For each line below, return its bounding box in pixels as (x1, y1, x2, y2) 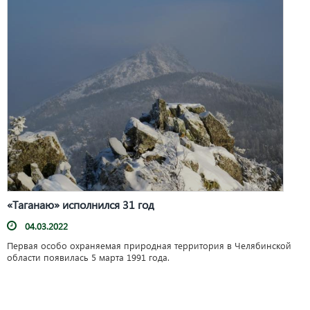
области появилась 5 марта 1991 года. (7, 250, 170, 263)
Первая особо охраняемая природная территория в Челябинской (7, 239, 291, 251)
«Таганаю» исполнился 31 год (7, 197, 154, 212)
